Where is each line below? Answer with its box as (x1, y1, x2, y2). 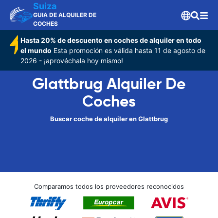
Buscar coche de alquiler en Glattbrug (50, 115, 168, 123)
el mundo (20, 46, 52, 54)
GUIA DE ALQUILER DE (33, 11, 96, 18)
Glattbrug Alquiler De (32, 74, 186, 93)
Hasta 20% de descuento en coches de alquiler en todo (20, 36, 202, 44)
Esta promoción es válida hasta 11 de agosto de (52, 46, 206, 54)
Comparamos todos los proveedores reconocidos (34, 182, 184, 190)
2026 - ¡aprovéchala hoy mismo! (20, 56, 124, 65)
